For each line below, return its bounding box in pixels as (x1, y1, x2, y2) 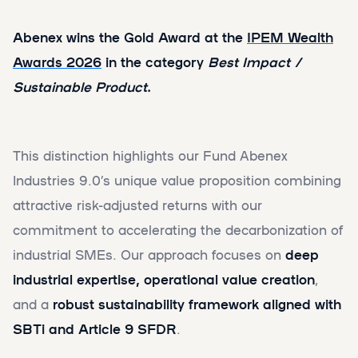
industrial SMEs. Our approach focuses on (13, 245, 285, 265)
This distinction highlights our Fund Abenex (13, 145, 288, 165)
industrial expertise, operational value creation (13, 269, 315, 289)
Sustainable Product (13, 77, 147, 97)
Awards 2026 (13, 52, 101, 72)
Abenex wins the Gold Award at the (13, 27, 247, 47)
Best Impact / (204, 52, 302, 72)
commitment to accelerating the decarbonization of (13, 220, 343, 240)
